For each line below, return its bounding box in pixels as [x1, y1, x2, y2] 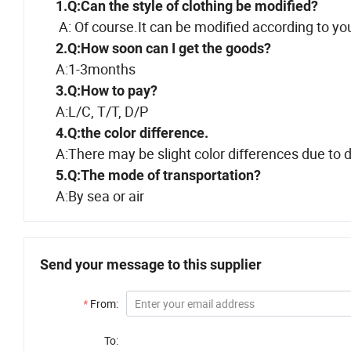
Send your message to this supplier [40, 256, 262, 273]
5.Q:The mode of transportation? [52, 167, 261, 184]
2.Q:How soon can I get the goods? [46, 40, 271, 57]
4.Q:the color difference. [56, 125, 208, 142]
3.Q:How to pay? [46, 82, 157, 100]
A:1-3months [40, 60, 136, 79]
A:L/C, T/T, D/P [40, 102, 148, 121]
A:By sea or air [40, 186, 144, 206]
